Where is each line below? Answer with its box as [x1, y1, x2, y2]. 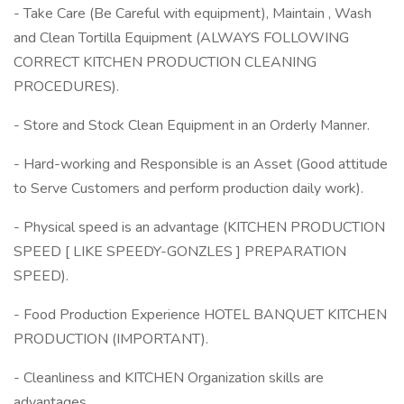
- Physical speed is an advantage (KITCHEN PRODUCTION [14, 217, 385, 237]
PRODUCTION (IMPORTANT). [14, 329, 208, 349]
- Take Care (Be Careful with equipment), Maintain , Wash [14, 4, 372, 23]
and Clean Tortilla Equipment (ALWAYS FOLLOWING [14, 28, 349, 48]
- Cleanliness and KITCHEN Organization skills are [14, 368, 324, 388]
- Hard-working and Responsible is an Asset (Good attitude [14, 154, 388, 174]
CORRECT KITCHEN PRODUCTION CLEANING [14, 52, 317, 72]
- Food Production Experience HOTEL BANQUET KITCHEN [14, 305, 387, 325]
